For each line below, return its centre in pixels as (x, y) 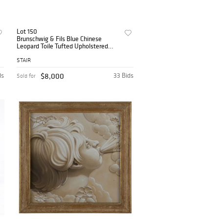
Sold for (26, 76)
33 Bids (124, 76)
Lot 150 (27, 32)
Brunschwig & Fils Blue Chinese (59, 39)
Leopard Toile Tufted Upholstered (63, 46)
